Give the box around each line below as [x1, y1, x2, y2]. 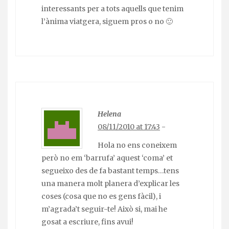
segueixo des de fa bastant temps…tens [41, 166, 179, 176]
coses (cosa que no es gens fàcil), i [41, 192, 161, 201]
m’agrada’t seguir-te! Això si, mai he [41, 204, 167, 214]
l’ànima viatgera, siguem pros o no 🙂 [41, 16, 173, 26]
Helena [98, 109, 121, 119]
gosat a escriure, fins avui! [41, 217, 133, 227]
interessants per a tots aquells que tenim [41, 4, 184, 13]
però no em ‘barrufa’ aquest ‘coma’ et [41, 153, 173, 163]
